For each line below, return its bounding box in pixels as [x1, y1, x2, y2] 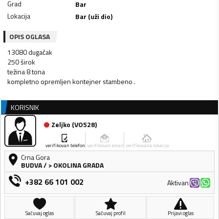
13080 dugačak [7, 46, 52, 57]
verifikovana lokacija [126, 142, 169, 150]
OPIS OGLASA [9, 31, 50, 42]
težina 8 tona [7, 66, 45, 77]
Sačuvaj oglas [25, 209, 54, 218]
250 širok [7, 56, 35, 67]
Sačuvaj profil [95, 209, 126, 218]
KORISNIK [11, 102, 39, 112]
